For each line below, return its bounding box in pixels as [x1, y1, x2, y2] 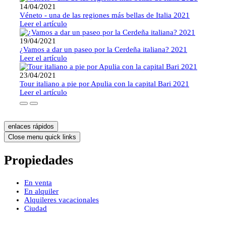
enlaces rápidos [8, 122, 54, 130]
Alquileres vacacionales [24, 196, 99, 204]
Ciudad [24, 204, 47, 213]
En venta [24, 179, 52, 187]
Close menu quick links [8, 133, 76, 141]
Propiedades [4, 153, 73, 168]
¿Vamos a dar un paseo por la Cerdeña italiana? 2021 [20, 45, 187, 53]
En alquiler [24, 187, 59, 196]
